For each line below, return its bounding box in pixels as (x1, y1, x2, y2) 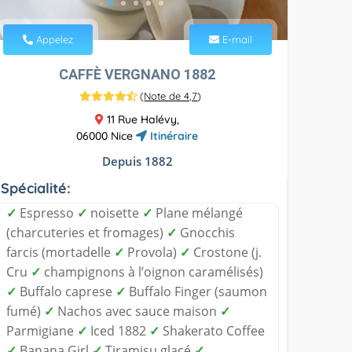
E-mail (218, 32, 252, 46)
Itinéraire (147, 128, 199, 143)
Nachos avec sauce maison (54, 302, 221, 320)
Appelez (33, 32, 74, 46)
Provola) (124, 243, 181, 261)
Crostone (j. (190, 243, 262, 261)
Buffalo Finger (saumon (126, 282, 268, 300)
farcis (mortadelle (6, 243, 115, 261)
